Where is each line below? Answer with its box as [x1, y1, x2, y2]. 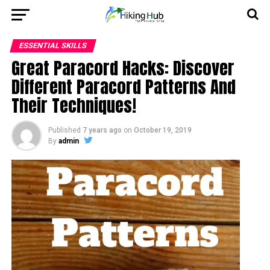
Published [48, 126, 81, 134]
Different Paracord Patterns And [11, 74, 236, 99]
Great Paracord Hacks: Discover [11, 55, 234, 81]
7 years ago [82, 126, 122, 134]
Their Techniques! [11, 92, 136, 118]
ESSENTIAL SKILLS [17, 41, 88, 50]
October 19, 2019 [133, 126, 192, 134]
